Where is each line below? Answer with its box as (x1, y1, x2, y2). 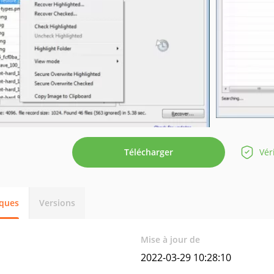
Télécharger (124, 146, 173, 158)
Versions (39, 197, 75, 209)
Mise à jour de (141, 234, 201, 245)
